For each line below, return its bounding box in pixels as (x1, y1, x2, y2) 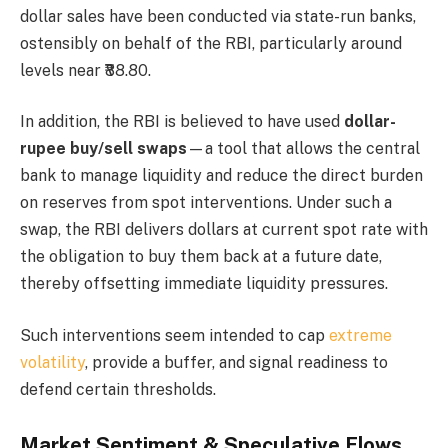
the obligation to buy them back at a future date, (20, 247, 382, 267)
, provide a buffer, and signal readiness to (85, 352, 388, 372)
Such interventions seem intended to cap (20, 325, 329, 345)
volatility (20, 352, 85, 372)
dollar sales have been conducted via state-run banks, (20, 6, 416, 26)
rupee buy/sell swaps (20, 139, 187, 159)
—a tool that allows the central (187, 139, 420, 159)
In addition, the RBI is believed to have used (20, 112, 344, 132)
